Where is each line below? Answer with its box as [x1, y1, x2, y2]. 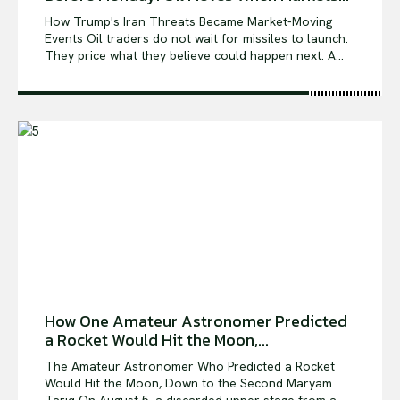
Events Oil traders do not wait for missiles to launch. [45, 29, 87, 46]
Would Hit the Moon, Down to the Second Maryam [45, 375, 287, 392]
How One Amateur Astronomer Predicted [45, 309, 347, 334]
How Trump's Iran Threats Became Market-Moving [45, 12, 332, 29]
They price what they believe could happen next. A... [45, 46, 344, 63]
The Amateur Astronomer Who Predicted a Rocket [45, 358, 335, 375]
